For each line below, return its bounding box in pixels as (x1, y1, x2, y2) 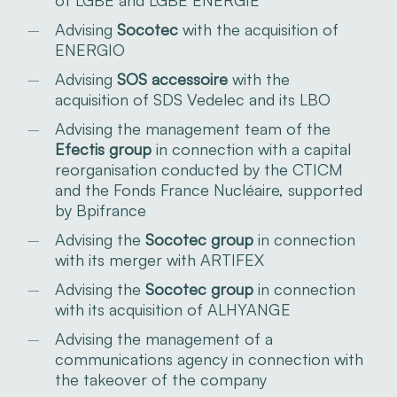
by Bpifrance (54, 199, 146, 220)
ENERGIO (54, 39, 125, 59)
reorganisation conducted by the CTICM (54, 159, 343, 179)
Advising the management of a (54, 328, 273, 348)
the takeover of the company (54, 369, 267, 389)
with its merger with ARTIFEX (54, 249, 264, 269)
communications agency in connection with (54, 348, 363, 369)
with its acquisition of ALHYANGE (54, 299, 291, 319)
